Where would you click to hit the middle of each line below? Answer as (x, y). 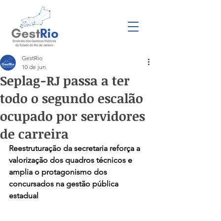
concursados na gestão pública (65, 184)
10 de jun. (35, 67)
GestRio (32, 58)
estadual (24, 196)
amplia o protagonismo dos (59, 172)
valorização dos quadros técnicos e (72, 160)
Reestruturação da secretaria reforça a (75, 148)
